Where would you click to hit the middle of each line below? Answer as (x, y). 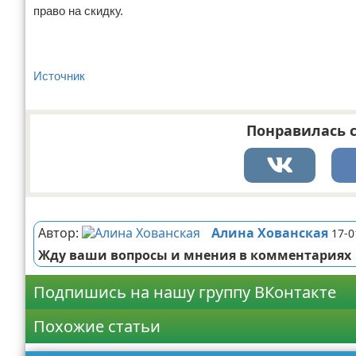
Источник (59, 76)
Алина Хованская (270, 233)
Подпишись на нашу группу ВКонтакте (185, 292)
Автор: (60, 233)
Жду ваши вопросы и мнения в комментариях (195, 255)
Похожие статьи (97, 326)
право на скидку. (78, 11)
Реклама (50, 205)
